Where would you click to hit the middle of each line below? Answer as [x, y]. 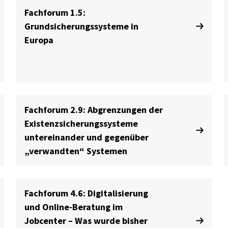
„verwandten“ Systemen [76, 151]
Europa [39, 40]
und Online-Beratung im [73, 207]
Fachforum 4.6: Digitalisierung [86, 193]
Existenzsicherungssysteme [81, 123]
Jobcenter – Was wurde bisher [86, 221]
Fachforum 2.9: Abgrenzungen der [93, 110]
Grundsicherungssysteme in [81, 26]
